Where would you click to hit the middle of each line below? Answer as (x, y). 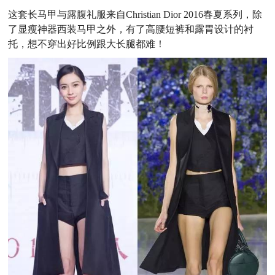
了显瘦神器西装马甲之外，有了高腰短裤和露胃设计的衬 (131, 29)
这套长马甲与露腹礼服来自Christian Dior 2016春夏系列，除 (135, 14)
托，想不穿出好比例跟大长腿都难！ (87, 44)
